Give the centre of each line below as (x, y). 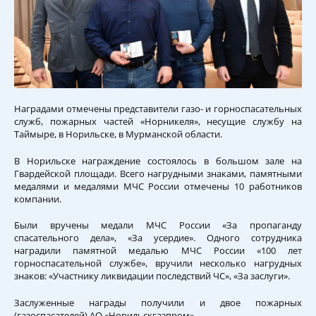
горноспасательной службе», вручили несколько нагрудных (158, 263)
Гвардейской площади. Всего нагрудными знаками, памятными (158, 173)
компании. (38, 199)
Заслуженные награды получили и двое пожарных (158, 302)
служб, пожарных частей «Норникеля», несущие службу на (158, 122)
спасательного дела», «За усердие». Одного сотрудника (158, 238)
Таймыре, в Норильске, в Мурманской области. (119, 134)
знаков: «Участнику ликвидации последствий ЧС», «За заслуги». (152, 276)
